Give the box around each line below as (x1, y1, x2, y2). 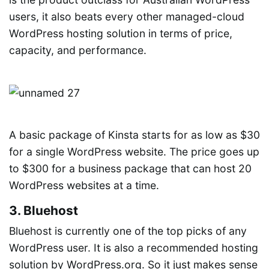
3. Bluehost (9, 203, 78, 219)
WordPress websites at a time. (9, 179, 159, 192)
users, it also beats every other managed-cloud (9, 10, 244, 23)
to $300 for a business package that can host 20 (9, 162, 252, 175)
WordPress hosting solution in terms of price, (9, 27, 232, 40)
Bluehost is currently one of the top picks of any (9, 225, 247, 238)
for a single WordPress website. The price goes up (9, 145, 259, 159)
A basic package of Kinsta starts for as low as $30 (9, 128, 260, 142)
